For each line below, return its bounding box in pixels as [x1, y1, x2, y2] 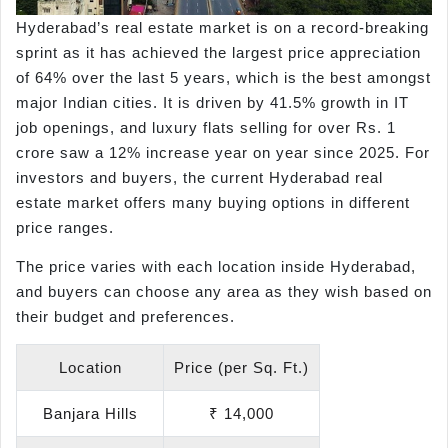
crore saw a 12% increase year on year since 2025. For [16, 144, 430, 162]
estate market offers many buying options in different [16, 194, 410, 212]
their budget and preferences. [16, 308, 235, 326]
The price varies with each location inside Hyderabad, [16, 258, 416, 276]
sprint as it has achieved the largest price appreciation [16, 44, 421, 62]
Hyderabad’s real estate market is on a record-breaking [16, 19, 429, 37]
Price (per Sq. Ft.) [174, 358, 309, 376]
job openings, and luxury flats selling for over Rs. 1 [16, 119, 396, 137]
